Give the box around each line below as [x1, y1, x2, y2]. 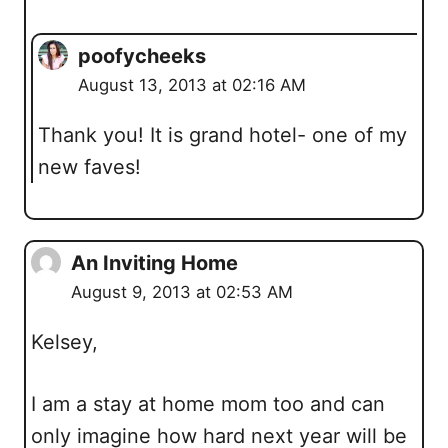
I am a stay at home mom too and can [31, 392, 385, 416]
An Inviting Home [71, 251, 238, 275]
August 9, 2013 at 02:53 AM [71, 282, 293, 302]
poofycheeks [78, 44, 206, 68]
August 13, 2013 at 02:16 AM [78, 75, 306, 95]
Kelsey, [31, 330, 98, 354]
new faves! [38, 155, 141, 179]
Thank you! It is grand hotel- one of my [38, 123, 407, 147]
